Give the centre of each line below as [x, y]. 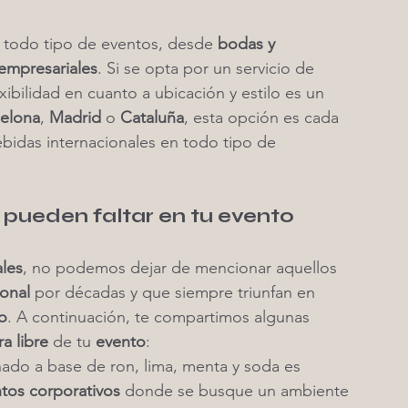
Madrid [75, 117]
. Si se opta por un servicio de [208, 68]
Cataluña [152, 117]
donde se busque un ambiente [237, 391]
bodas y [249, 44]
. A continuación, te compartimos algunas [161, 317]
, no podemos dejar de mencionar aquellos [182, 268]
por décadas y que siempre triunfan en [175, 292]
